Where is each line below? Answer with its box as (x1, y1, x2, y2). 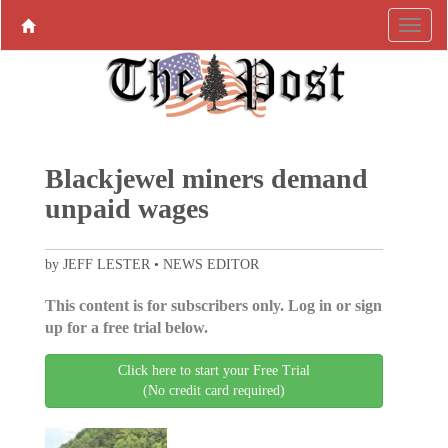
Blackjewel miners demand (44, 163, 368, 195)
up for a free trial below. (44, 319, 208, 337)
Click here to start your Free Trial (118, 363, 310, 379)
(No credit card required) (143, 383, 285, 399)
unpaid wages (44, 193, 209, 225)
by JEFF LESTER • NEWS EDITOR (44, 257, 259, 273)
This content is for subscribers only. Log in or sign (44, 297, 382, 315)
